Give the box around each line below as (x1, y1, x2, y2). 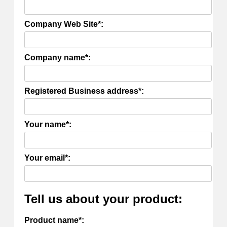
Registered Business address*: (24, 86, 144, 95)
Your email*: (24, 153, 70, 162)
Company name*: (24, 53, 91, 62)
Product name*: (24, 216, 84, 225)
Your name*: (24, 120, 71, 129)
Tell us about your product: (24, 192, 182, 206)
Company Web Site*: (24, 19, 103, 28)
